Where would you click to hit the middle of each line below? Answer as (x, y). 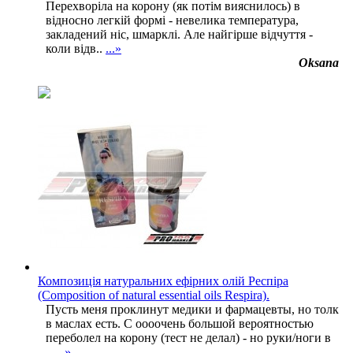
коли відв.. (76, 48)
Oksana (319, 62)
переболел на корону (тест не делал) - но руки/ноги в (188, 337)
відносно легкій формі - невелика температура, (172, 20)
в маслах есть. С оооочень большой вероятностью (180, 323)
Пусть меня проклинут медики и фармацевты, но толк (192, 309)
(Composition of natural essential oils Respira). (154, 295)
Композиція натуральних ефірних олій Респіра (163, 281)
